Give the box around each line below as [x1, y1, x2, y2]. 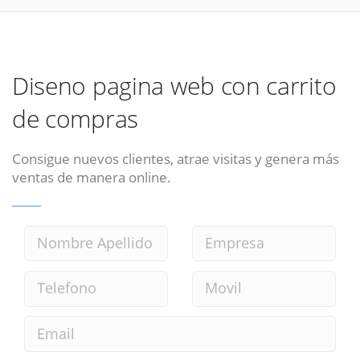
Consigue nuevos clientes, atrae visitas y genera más [12, 149, 339, 169]
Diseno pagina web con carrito [12, 69, 337, 103]
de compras [12, 102, 138, 136]
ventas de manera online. [12, 167, 171, 187]
